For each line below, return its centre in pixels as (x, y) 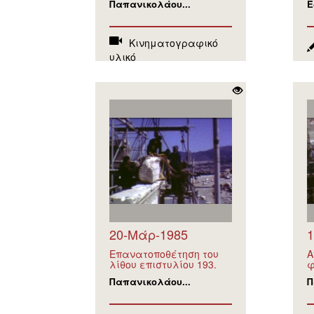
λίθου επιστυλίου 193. (163, 264)
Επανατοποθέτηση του (164, 254)
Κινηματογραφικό (173, 43)
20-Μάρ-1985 (148, 234)
